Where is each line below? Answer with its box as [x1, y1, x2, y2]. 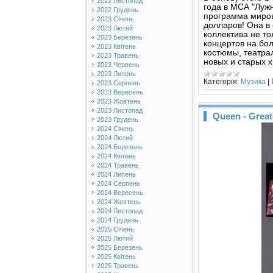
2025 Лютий [97, 235, 133, 242]
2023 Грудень [97, 116, 138, 123]
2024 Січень [97, 125, 134, 132]
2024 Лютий [97, 134, 133, 141]
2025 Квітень [97, 253, 136, 260]
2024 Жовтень [97, 198, 141, 205]
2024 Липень [97, 171, 136, 178]
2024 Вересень [97, 189, 143, 196]
